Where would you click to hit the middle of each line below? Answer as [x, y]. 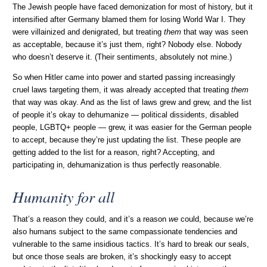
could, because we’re [216, 220]
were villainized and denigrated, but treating [89, 32]
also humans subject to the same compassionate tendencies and [125, 232]
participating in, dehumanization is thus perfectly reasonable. [117, 165]
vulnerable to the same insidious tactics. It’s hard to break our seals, [131, 245]
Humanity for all [64, 197]
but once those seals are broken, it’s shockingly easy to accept [122, 257]
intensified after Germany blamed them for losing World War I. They [129, 20]
